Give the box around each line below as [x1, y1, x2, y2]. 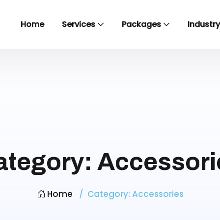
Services [61, 19, 95, 30]
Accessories [132, 188, 184, 200]
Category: [87, 188, 132, 200]
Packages [121, 19, 161, 30]
